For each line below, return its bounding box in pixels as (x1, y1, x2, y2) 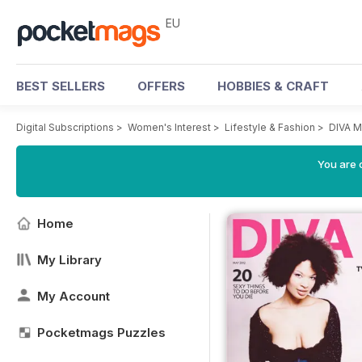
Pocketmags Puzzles (37, 325, 166, 340)
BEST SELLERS (16, 78, 105, 94)
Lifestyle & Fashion (225, 121, 315, 133)
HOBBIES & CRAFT (217, 78, 329, 94)
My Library (37, 252, 102, 267)
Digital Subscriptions (16, 121, 114, 133)
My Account (37, 288, 110, 304)
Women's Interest (128, 121, 211, 133)
